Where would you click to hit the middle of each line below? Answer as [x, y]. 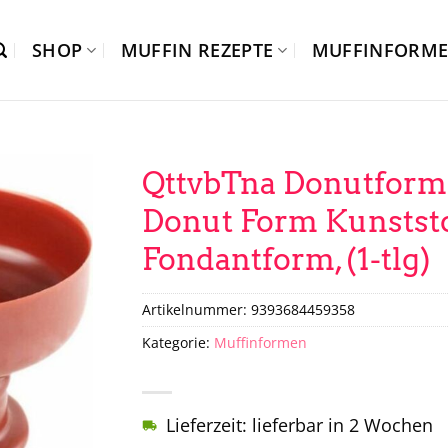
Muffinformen [260, 342]
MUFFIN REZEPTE [197, 50]
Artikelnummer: [196, 309]
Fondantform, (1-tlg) [286, 259]
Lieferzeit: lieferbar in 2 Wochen [299, 425]
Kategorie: [177, 342]
